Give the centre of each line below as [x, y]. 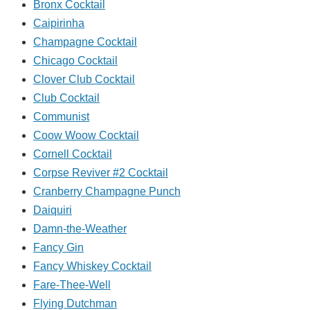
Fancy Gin [58, 248]
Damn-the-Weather [80, 229]
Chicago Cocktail [75, 61]
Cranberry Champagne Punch [107, 192]
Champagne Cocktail [85, 42]
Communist [61, 117]
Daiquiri [53, 210]
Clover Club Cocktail [84, 80]
